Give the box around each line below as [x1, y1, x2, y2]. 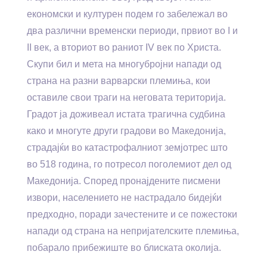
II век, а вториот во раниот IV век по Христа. [27, 42, 221, 52]
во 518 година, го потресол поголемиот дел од [27, 159, 231, 169]
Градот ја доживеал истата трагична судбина [27, 109, 225, 119]
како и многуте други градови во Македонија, [27, 126, 226, 136]
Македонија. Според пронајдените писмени [27, 176, 221, 186]
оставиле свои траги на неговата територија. [27, 92, 226, 103]
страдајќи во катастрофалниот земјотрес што [27, 142, 228, 153]
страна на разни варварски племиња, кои [27, 76, 210, 86]
